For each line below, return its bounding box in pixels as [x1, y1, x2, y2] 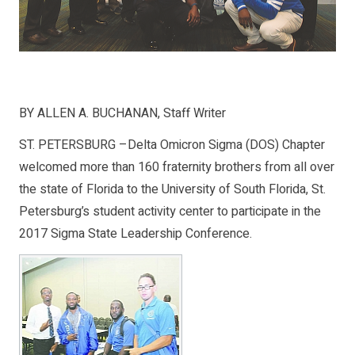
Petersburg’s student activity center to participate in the [19, 202, 321, 222]
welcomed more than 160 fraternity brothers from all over [19, 158, 334, 177]
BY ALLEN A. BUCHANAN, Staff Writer [19, 104, 226, 124]
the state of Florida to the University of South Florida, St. [19, 180, 326, 200]
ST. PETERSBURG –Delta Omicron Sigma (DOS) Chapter [19, 136, 325, 155]
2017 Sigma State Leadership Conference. [19, 224, 252, 244]
